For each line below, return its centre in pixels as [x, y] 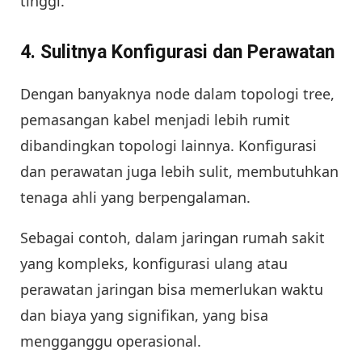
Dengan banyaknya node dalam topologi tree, [177, 93]
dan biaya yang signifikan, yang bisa [144, 315]
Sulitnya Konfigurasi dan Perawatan [187, 53]
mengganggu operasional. [111, 341]
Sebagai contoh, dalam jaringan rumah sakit [173, 237]
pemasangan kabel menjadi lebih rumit [155, 119]
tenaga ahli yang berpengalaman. [135, 197]
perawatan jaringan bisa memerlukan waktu [172, 289]
